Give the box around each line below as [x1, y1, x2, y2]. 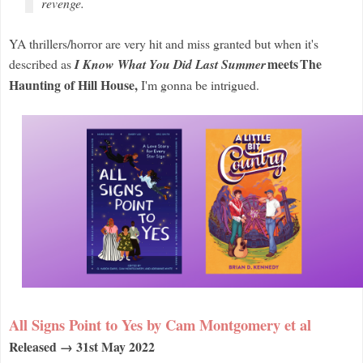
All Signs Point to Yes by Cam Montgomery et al [9, 313, 311, 335]
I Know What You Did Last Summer [75, 54, 266, 73]
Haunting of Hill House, [9, 75, 141, 94]
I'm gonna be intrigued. [141, 75, 263, 93]
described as [9, 54, 75, 72]
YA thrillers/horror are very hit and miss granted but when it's [9, 34, 318, 52]
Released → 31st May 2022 [9, 336, 155, 356]
